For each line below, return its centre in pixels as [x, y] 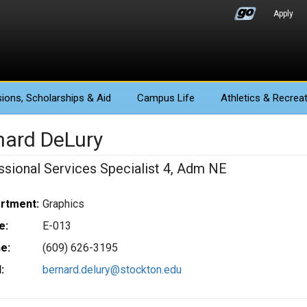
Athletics [241, 98]
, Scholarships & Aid [66, 98]
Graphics [63, 204]
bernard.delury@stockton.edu [112, 270]
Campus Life [166, 98]
